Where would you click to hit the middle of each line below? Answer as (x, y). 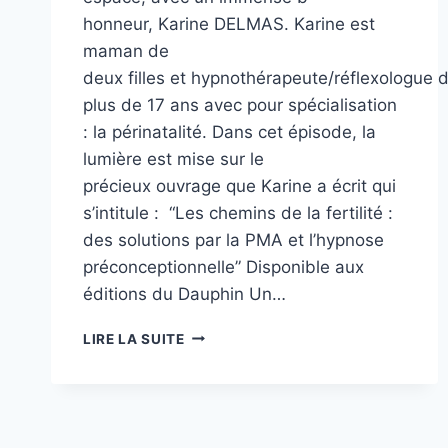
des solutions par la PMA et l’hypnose (233, 239)
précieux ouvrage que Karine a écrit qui (239, 185)
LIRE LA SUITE (134, 338)
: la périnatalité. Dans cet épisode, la (229, 131)
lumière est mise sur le (173, 158)
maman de (126, 50)
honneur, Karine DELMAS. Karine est (229, 23)
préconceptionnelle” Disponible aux (223, 266)
